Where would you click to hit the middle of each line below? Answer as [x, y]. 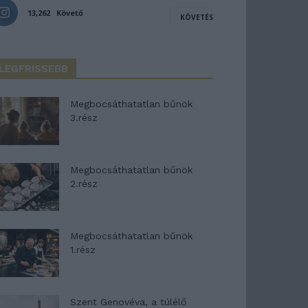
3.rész [84, 118]
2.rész [84, 184]
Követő [70, 13]
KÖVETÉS [197, 17]
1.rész [83, 250]
